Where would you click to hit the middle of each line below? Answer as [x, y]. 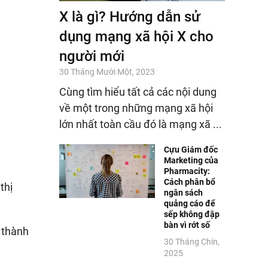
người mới [92, 57]
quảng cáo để [189, 204]
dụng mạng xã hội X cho [136, 37]
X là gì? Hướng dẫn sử [130, 17]
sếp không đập [191, 214]
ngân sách [183, 193]
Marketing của [191, 161]
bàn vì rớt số [187, 225]
